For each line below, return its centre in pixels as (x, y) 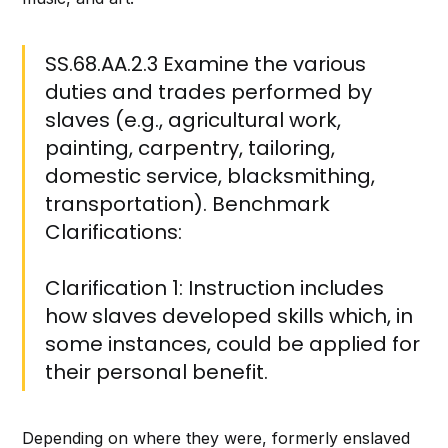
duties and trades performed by (209, 92)
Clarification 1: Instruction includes (215, 288)
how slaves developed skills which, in (229, 316)
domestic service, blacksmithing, (210, 176)
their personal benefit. (157, 372)
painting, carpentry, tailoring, (190, 148)
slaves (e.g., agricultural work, (193, 120)
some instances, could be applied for (233, 344)
